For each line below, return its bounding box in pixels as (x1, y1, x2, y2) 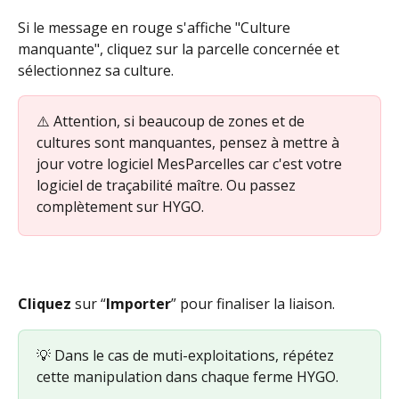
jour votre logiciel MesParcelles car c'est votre (37, 153, 346, 174)
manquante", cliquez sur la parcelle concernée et (18, 38, 343, 59)
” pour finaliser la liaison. (171, 294, 338, 314)
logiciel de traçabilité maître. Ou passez (37, 175, 299, 195)
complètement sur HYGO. (37, 196, 204, 216)
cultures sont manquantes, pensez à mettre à (37, 132, 343, 152)
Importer (106, 294, 171, 314)
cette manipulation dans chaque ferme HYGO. (37, 366, 338, 387)
